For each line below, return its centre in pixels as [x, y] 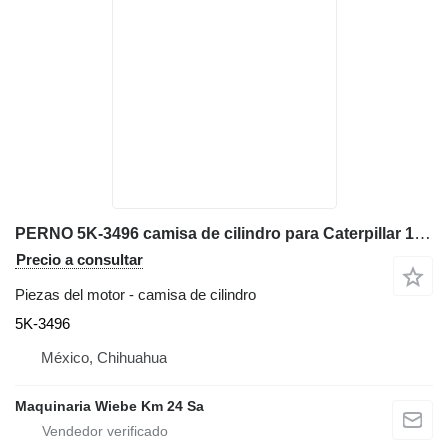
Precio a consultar [79, 260]
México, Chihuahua [104, 358]
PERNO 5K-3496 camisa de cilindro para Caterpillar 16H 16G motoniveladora [422, 234]
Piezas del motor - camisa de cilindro [135, 295]
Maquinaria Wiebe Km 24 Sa [109, 406]
